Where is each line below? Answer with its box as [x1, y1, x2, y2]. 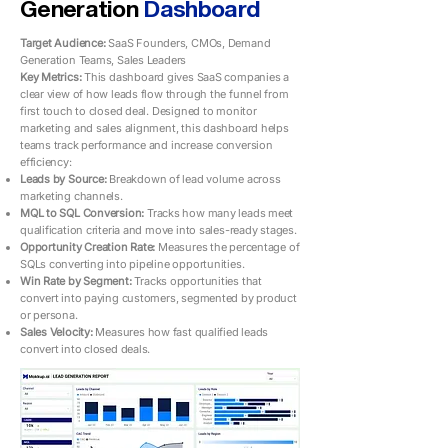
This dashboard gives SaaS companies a [84, 70, 290, 84]
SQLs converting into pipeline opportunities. [20, 257, 245, 271]
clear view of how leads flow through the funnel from [20, 87, 289, 101]
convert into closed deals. [20, 342, 151, 356]
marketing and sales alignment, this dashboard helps [20, 121, 289, 135]
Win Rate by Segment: [20, 274, 132, 288]
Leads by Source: [20, 172, 110, 186]
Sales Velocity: [20, 325, 96, 339]
